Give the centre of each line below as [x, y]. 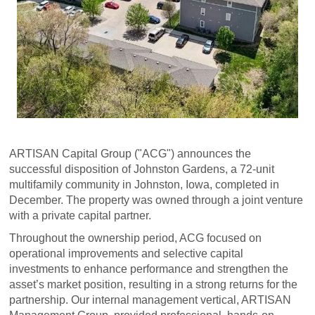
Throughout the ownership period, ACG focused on [136, 238]
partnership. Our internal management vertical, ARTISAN [150, 300]
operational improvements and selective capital [127, 254]
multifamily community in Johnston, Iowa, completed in [144, 185]
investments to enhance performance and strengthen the [149, 269]
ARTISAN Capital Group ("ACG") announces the [130, 154]
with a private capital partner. [81, 216]
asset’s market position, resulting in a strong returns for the [154, 285]
